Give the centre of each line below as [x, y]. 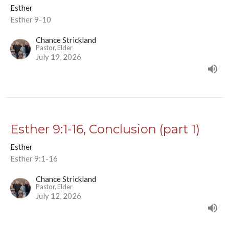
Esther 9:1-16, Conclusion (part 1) [105, 129]
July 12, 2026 [59, 196]
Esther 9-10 [31, 19]
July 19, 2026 [59, 56]
